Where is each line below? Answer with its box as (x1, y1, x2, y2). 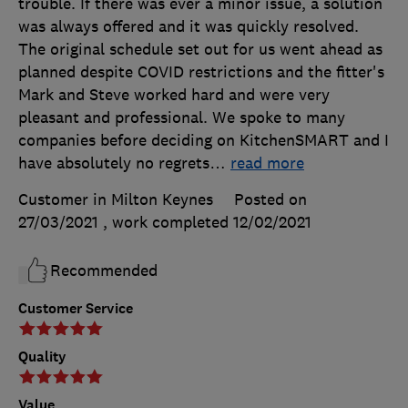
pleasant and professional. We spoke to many (18, 107, 345, 127)
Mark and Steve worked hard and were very (18, 84, 330, 105)
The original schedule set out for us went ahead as (18, 38, 382, 59)
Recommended (50, 260, 158, 280)
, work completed (103, 211, 233, 232)
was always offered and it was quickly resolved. (18, 15, 359, 36)
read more (230, 152, 304, 173)
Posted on (234, 189, 307, 209)
